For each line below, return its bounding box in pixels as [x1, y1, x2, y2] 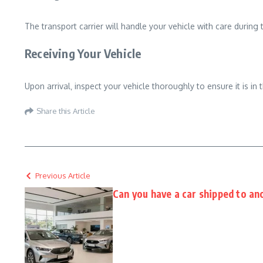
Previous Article [35, 171, 90, 180]
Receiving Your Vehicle [25, 46, 141, 60]
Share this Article [36, 106, 95, 116]
